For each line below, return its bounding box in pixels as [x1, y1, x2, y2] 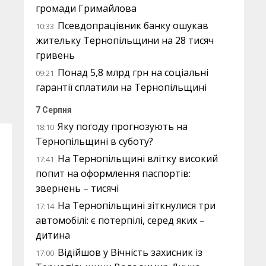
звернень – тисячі [36, 182, 119, 195]
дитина [36, 229, 70, 242]
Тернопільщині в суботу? [36, 135, 153, 148]
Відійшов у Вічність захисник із [58, 246, 202, 259]
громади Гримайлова [36, 2, 137, 15]
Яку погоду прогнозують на [58, 120, 188, 133]
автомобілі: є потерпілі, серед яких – [36, 214, 205, 227]
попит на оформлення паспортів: [36, 167, 191, 180]
